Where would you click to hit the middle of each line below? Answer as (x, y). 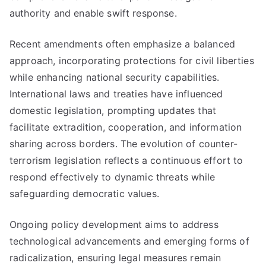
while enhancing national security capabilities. (115, 77)
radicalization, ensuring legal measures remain (115, 258)
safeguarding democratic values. (84, 194)
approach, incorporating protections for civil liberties (132, 61)
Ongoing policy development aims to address (114, 224)
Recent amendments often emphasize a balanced (123, 44)
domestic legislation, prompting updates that (113, 110)
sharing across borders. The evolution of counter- (123, 144)
